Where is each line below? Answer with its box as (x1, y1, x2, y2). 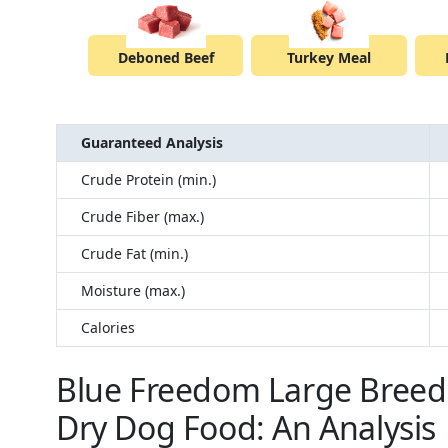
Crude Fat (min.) (81, 244, 188, 264)
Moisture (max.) (81, 281, 185, 301)
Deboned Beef (117, 48, 214, 68)
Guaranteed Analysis (81, 133, 223, 153)
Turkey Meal (287, 48, 372, 68)
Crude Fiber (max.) (81, 207, 204, 227)
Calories (81, 318, 135, 338)
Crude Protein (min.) (81, 170, 216, 190)
